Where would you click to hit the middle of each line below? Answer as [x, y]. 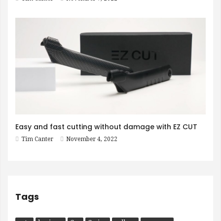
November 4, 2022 [92, 139]
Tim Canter [37, 139]
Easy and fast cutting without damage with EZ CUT [106, 127]
